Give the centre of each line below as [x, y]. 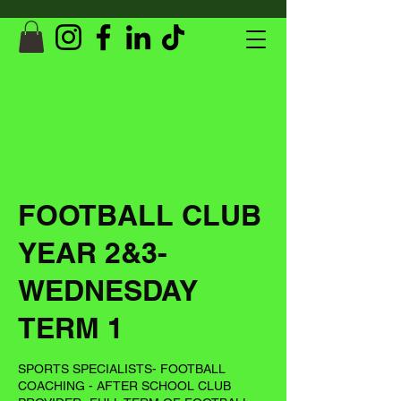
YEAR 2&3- [93, 252]
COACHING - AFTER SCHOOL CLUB [124, 385]
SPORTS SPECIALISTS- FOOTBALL [122, 368]
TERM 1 [71, 327]
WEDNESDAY [108, 290]
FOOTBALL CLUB [140, 214]
